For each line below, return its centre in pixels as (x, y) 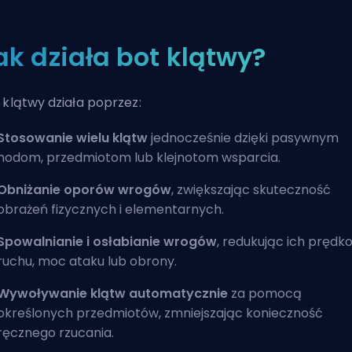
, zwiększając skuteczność (251, 190)
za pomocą (265, 293)
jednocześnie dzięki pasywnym (243, 138)
